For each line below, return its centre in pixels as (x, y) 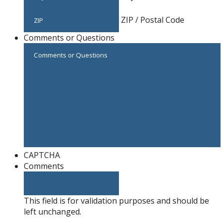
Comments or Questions (69, 38)
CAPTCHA (42, 155)
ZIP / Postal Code (153, 20)
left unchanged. (53, 212)
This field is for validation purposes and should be (116, 201)
